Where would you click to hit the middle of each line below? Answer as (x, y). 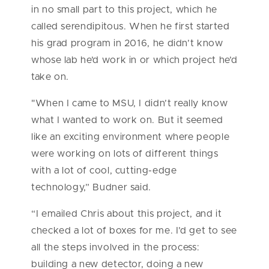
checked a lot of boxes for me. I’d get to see (134, 230)
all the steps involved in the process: (116, 247)
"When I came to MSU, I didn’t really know (130, 103)
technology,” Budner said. (93, 187)
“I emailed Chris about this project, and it (127, 213)
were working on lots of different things (125, 153)
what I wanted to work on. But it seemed (127, 120)
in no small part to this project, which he (124, 9)
